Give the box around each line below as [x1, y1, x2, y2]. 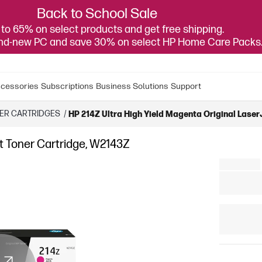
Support [171, 81, 201, 91]
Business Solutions [96, 81, 168, 91]
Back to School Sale [37, 5, 157, 22]
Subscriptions [41, 81, 94, 91]
